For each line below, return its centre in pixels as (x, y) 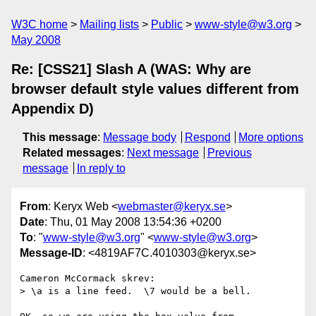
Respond (207, 137)
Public (167, 24)
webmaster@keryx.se (172, 207)
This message (60, 137)
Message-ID (51, 253)
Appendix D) (53, 109)
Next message (163, 153)
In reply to (101, 168)
